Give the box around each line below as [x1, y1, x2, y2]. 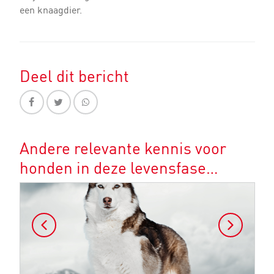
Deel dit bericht [19, 65, 129, 87]
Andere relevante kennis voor [19, 138, 226, 160]
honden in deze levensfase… [19, 157, 218, 180]
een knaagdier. [19, 2, 82, 17]
